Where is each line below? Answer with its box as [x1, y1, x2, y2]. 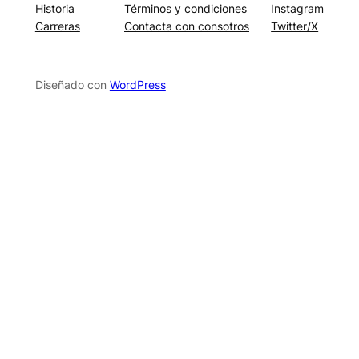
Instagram [271, 2, 325, 16]
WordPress [109, 77, 166, 91]
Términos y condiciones [124, 2, 247, 16]
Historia [34, 2, 75, 16]
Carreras [34, 19, 80, 34]
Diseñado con [34, 77, 110, 91]
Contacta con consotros [124, 19, 249, 34]
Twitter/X [271, 19, 319, 34]
